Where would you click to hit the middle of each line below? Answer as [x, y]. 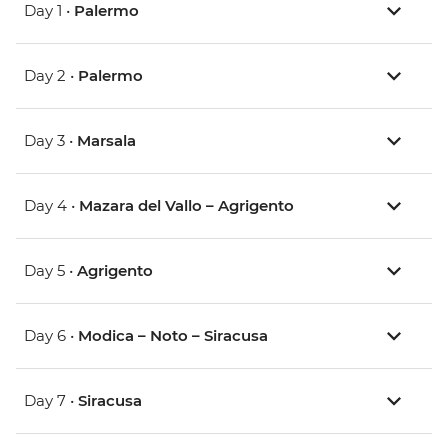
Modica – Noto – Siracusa [173, 336]
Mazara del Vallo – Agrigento [186, 206]
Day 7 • [51, 401]
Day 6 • [51, 336]
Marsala [106, 141]
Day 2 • [51, 76]
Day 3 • [50, 141]
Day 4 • [51, 206]
